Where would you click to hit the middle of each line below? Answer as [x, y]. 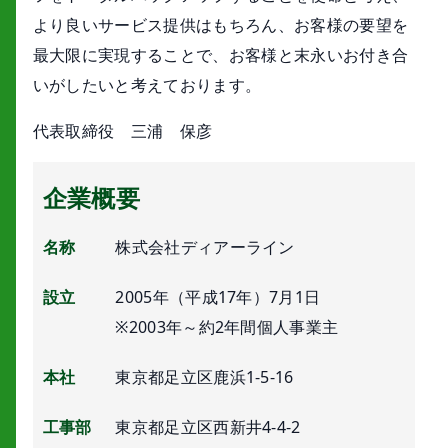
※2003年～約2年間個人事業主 [227, 327]
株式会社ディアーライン [205, 247]
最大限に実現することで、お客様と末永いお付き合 [220, 55]
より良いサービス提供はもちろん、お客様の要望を [220, 25]
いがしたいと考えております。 [147, 85]
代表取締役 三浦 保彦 [122, 131]
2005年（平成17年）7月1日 [218, 297]
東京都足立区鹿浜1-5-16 [204, 377]
